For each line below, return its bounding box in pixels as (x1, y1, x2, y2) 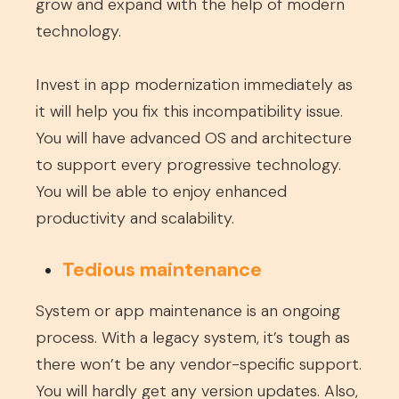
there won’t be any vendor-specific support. (36, 354, 362, 375)
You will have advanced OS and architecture (36, 127, 352, 149)
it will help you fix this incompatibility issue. (36, 101, 343, 122)
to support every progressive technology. (36, 154, 341, 175)
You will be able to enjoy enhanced (36, 181, 287, 202)
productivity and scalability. (36, 208, 234, 229)
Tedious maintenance (62, 256, 262, 282)
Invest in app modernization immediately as (36, 74, 353, 95)
